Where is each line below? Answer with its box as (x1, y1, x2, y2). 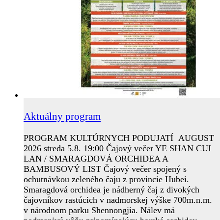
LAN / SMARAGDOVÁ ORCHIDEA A (24, 154, 168, 164)
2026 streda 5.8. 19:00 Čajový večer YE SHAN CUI (24, 143, 211, 154)
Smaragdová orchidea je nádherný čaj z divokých (24, 185, 199, 195)
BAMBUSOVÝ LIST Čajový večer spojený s (24, 164, 187, 174)
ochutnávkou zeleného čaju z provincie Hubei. (24, 174, 189, 185)
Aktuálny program (24, 110, 101, 123)
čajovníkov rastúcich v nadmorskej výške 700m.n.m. (24, 195, 212, 205)
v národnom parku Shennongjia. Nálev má (24, 205, 175, 216)
